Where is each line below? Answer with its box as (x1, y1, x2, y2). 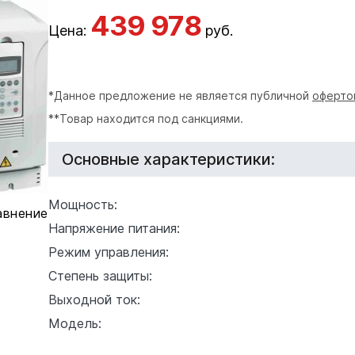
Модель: (48, 315, 101, 331)
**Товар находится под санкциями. (48, 111, 243, 125)
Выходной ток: (48, 291, 140, 307)
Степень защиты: (48, 267, 152, 284)
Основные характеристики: (62, 149, 275, 169)
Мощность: (48, 196, 117, 212)
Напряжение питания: (48, 219, 180, 236)
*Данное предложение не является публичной (48, 89, 312, 102)
